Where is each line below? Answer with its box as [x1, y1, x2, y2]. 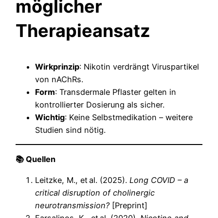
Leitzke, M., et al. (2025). [35, 175, 129, 185]
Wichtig [35, 112, 65, 122]
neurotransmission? [35, 200, 109, 210]
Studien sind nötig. [35, 125, 106, 135]
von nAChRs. [35, 74, 83, 84]
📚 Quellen [16, 154, 55, 164]
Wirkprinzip [35, 61, 79, 72]
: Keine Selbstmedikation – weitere [65, 112, 193, 122]
